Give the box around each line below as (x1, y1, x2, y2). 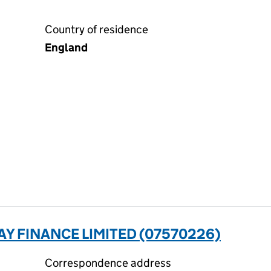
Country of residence (45, 22, 148, 36)
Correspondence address (45, 256, 171, 270)
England (45, 41, 88, 54)
